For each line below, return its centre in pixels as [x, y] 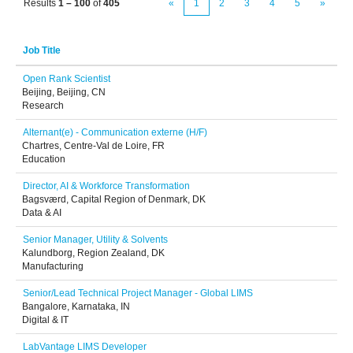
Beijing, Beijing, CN [64, 92]
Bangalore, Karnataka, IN [76, 307]
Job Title [42, 50]
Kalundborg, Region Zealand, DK [93, 253]
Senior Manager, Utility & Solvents [95, 240]
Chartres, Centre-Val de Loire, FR [93, 146]
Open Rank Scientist [67, 79]
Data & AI [42, 213]
